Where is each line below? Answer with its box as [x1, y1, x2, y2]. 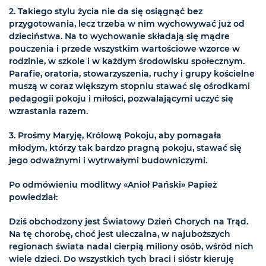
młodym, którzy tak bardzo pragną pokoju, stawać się [9, 142, 242, 154]
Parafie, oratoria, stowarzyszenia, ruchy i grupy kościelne [9, 68, 255, 80]
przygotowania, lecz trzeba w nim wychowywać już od [9, 18, 245, 30]
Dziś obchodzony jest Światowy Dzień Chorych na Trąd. [9, 216, 248, 227]
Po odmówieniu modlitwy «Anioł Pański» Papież [9, 179, 217, 191]
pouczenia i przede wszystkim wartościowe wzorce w [9, 43, 240, 55]
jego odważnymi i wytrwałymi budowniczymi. [9, 155, 207, 166]
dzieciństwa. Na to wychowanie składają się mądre [9, 31, 230, 42]
